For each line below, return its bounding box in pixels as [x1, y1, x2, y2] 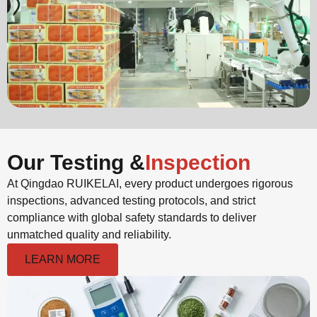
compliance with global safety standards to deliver [7, 212, 256, 224]
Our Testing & [7, 151, 145, 175]
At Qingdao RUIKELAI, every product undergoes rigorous [7, 178, 293, 190]
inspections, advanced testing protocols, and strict [7, 195, 255, 207]
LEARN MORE [25, 253, 100, 266]
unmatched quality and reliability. [7, 229, 171, 241]
